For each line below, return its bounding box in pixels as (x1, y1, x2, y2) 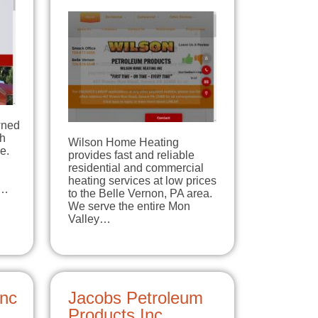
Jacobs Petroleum (68, 288, 203, 308)
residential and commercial (68, 162, 204, 175)
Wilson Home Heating (68, 136, 179, 149)
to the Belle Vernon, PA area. (68, 187, 212, 200)
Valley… (68, 213, 111, 226)
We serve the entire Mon (68, 200, 190, 213)
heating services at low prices (68, 175, 216, 187)
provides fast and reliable (68, 149, 194, 162)
